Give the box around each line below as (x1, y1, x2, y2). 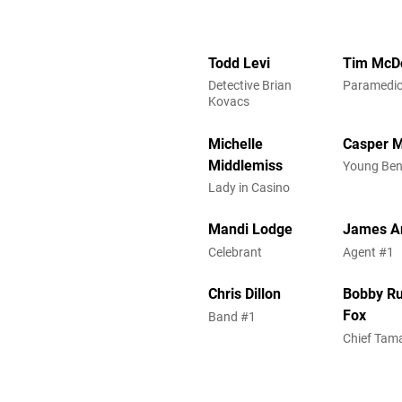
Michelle (208, 135, 263, 153)
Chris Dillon (208, 285, 281, 303)
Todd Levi (208, 54, 270, 72)
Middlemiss (208, 156, 283, 174)
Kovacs (208, 94, 249, 109)
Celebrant (208, 244, 262, 259)
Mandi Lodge (208, 221, 293, 239)
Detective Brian (208, 78, 292, 93)
